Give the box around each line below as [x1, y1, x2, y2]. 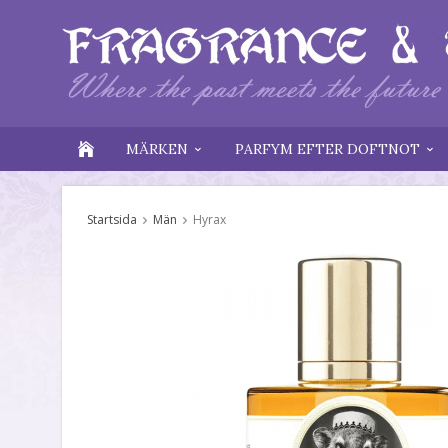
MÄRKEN [126, 140, 188, 158]
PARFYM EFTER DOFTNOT [235, 140, 420, 158]
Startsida [87, 211, 137, 228]
